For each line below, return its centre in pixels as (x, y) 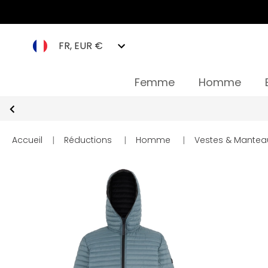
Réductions (88, 140)
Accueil (27, 140)
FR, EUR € (81, 46)
